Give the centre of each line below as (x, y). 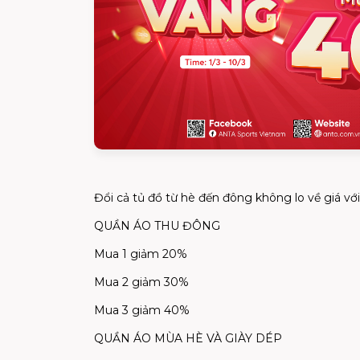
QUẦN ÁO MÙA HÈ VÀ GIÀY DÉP (188, 338)
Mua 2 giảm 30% (141, 282)
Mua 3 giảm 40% (142, 310)
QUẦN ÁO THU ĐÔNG (157, 225)
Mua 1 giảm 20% (141, 254)
